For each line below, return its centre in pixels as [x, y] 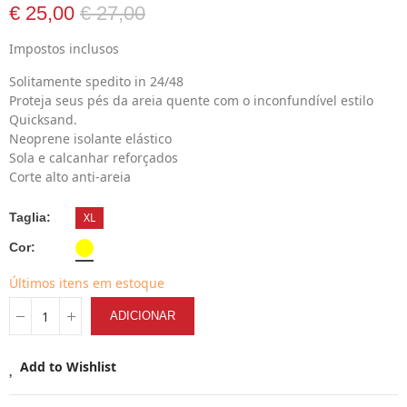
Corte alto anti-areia [70, 177]
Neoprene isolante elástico [90, 139]
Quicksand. [43, 119]
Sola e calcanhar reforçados [94, 158]
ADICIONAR [143, 316]
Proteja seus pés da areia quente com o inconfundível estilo [191, 100]
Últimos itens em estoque [87, 283]
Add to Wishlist [68, 367]
